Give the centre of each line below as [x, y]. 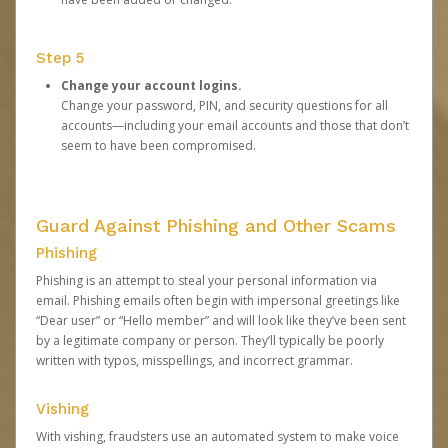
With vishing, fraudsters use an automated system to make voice [217, 436]
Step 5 [60, 58]
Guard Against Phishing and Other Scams [216, 225]
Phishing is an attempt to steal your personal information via [206, 280]
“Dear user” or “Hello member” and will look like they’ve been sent [221, 320]
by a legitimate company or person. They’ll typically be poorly [210, 340]
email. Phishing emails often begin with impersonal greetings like [218, 300]
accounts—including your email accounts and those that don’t [235, 125]
